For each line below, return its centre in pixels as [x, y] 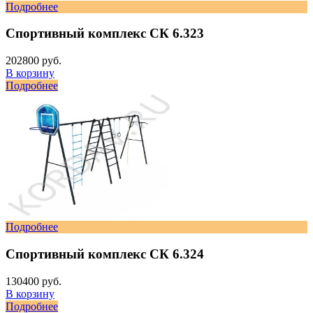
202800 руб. [34, 61]
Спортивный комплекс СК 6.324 [105, 254]
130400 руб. [34, 281]
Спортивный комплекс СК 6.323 [105, 34]
